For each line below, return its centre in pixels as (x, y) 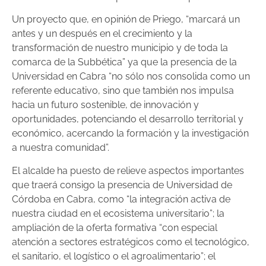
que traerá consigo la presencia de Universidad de (122, 185)
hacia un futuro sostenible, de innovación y (105, 105)
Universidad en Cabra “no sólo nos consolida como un (131, 77)
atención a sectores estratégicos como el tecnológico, (131, 242)
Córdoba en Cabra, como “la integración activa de (121, 199)
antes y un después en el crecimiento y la (102, 34)
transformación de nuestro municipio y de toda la (120, 48)
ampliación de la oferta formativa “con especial (115, 227)
